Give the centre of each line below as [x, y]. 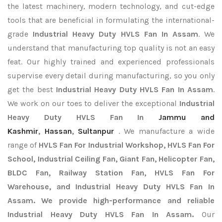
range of [23, 145]
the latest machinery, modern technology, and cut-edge [111, 6]
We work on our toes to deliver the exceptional [93, 103]
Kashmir [23, 131]
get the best [32, 89]
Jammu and [187, 117]
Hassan [58, 131]
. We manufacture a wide [166, 131]
